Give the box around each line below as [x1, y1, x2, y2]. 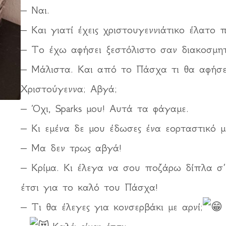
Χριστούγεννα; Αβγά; [20, 83, 117, 95]
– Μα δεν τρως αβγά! [20, 142, 122, 154]
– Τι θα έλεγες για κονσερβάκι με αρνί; [20, 201, 203, 213]
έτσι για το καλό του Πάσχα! [20, 181, 158, 193]
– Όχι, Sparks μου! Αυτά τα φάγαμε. [20, 102, 189, 115]
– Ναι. [20, 4, 49, 16]
